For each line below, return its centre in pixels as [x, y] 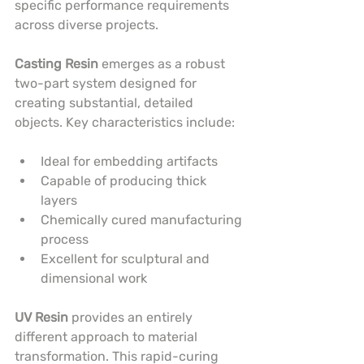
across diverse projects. [87, 25]
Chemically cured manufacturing [143, 220]
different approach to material [108, 337]
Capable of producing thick [125, 181]
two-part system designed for [107, 84]
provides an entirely [132, 318]
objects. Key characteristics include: [125, 123]
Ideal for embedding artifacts [129, 162]
